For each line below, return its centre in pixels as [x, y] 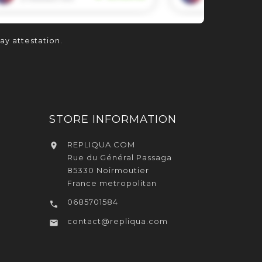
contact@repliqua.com [117, 221]
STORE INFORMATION [113, 120]
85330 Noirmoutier [108, 170]
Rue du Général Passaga [119, 158]
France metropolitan [112, 183]
